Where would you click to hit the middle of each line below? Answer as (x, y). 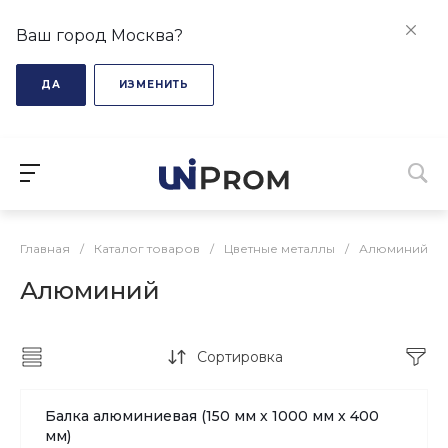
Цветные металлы (279, 248)
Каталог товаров (147, 248)
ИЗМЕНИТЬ (154, 84)
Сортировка (239, 357)
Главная (45, 248)
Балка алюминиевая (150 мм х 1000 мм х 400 (212, 416)
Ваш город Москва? (99, 35)
